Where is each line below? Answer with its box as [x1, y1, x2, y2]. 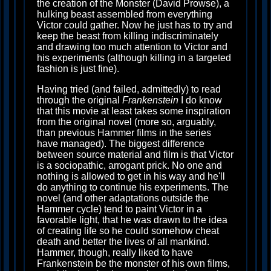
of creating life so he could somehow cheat [37, 226, 219, 236]
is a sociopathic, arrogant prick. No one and [37, 160, 222, 171]
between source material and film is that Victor [37, 149, 233, 160]
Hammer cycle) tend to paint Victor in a [37, 204, 202, 214]
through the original [37, 95, 122, 105]
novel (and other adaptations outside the [37, 193, 209, 203]
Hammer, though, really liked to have [37, 247, 193, 258]
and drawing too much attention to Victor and [37, 42, 227, 52]
